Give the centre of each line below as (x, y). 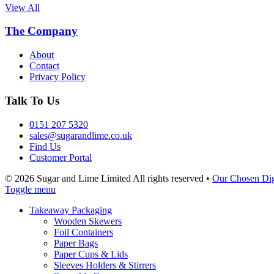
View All (22, 7)
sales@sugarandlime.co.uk (81, 135)
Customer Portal (61, 157)
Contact (44, 66)
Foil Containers (83, 232)
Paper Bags (76, 243)
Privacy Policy (57, 77)
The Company (41, 31)
